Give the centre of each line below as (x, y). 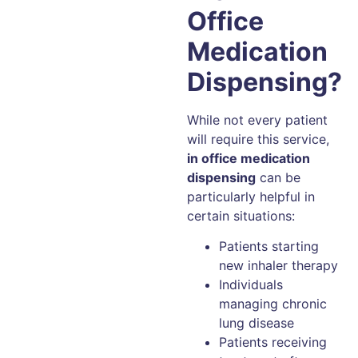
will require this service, (258, 139)
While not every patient (257, 119)
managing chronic (273, 303)
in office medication (249, 158)
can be (278, 177)
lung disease (257, 322)
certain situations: (241, 215)
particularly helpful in (251, 196)
